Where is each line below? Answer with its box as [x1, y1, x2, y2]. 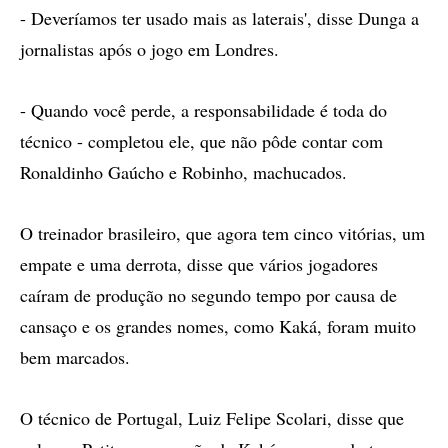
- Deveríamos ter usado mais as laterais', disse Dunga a [20, 6, 419, 30]
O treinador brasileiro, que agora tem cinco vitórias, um [20, 221, 425, 245]
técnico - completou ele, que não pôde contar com [20, 129, 383, 153]
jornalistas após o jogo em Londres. [20, 37, 279, 61]
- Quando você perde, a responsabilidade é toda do [20, 98, 387, 122]
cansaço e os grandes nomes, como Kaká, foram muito [20, 314, 416, 338]
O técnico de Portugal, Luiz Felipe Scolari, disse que [20, 406, 404, 430]
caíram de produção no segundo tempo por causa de [20, 283, 397, 307]
